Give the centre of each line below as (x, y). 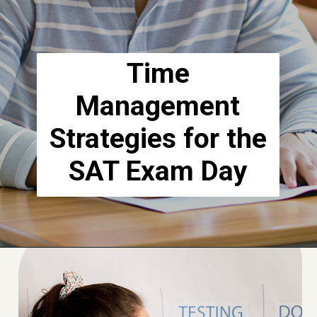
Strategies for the (158, 138)
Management (158, 106)
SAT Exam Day (158, 171)
